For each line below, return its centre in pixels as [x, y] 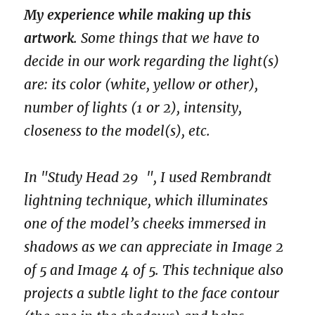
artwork [49, 38]
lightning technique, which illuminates [146, 201]
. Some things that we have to [167, 38]
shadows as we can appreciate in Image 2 [154, 247]
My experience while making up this [138, 14]
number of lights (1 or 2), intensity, [133, 107]
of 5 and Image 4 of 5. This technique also [154, 270]
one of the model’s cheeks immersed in [146, 224]
